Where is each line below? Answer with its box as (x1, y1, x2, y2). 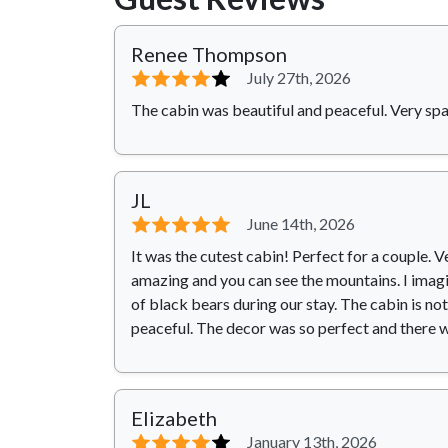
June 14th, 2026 (247, 214, 355, 234)
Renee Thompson (131, 42, 287, 67)
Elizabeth (131, 406, 217, 431)
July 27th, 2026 (247, 68, 351, 88)
